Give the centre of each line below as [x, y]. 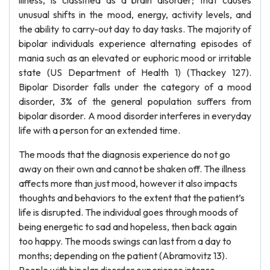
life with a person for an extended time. [99, 130]
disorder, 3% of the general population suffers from [135, 101]
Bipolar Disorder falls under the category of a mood [135, 87]
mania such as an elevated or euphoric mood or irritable [135, 58]
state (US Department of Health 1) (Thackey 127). [135, 72]
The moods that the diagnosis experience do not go [124, 154]
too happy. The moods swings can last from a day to [125, 241]
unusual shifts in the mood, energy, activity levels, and [135, 14]
